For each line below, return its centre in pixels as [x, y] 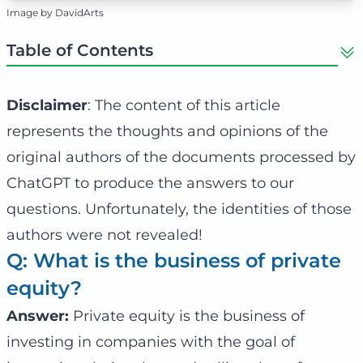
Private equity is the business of [187, 316]
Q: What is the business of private [174, 260]
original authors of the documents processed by [181, 157]
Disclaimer [47, 105]
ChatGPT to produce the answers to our [150, 183]
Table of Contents [80, 50]
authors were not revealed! [105, 235]
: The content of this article [184, 105]
